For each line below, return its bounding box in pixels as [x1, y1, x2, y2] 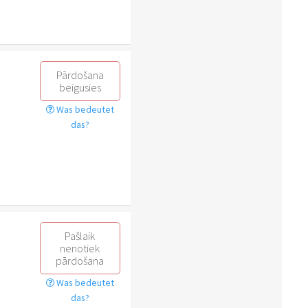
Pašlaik [65, 228, 96, 243]
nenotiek [60, 241, 100, 255]
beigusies [58, 80, 101, 94]
